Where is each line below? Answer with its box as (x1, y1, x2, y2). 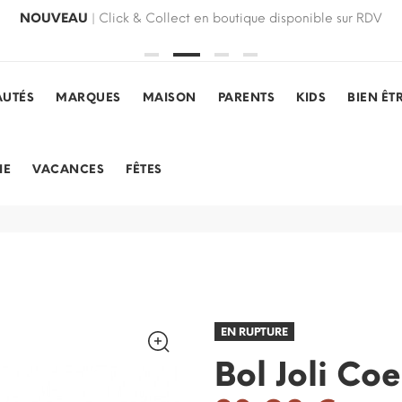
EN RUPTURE (221, 326, 288, 338)
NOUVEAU (20, 11, 88, 26)
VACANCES (32, 162, 104, 176)
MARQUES (56, 91, 121, 104)
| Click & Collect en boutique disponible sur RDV (88, 11, 382, 26)
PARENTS (217, 91, 275, 104)
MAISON (142, 91, 197, 104)
